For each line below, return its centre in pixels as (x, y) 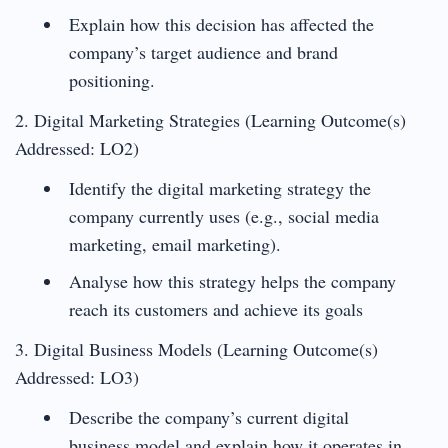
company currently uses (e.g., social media (223, 215)
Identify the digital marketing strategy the (219, 187)
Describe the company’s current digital (208, 416)
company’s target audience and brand (203, 51)
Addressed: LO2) (77, 147)
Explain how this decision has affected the (221, 23)
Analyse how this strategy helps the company (232, 280)
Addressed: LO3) (77, 376)
